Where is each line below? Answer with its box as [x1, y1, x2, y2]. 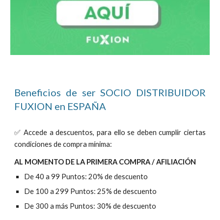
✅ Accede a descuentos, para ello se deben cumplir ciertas [14, 128, 206, 137]
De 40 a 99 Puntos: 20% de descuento [24, 172, 148, 181]
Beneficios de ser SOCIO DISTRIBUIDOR [14, 86, 206, 98]
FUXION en [14, 100, 68, 112]
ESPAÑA [67, 100, 107, 112]
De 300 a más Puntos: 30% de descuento [24, 202, 157, 210]
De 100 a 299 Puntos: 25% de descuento [24, 187, 157, 195]
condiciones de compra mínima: [14, 140, 112, 148]
